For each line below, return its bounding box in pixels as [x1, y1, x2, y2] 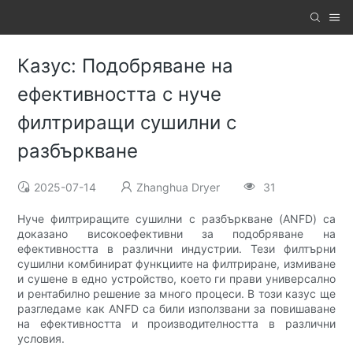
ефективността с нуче [17, 83, 222, 106]
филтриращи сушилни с [17, 111, 237, 135]
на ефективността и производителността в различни [17, 317, 336, 331]
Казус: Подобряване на [17, 54, 234, 78]
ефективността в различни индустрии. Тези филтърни [17, 242, 336, 256]
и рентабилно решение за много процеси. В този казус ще [17, 287, 336, 301]
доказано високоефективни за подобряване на [17, 227, 336, 241]
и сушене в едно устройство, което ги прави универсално [17, 272, 336, 286]
